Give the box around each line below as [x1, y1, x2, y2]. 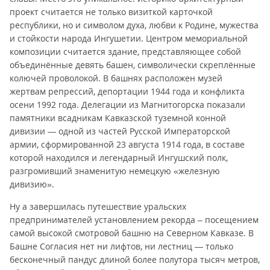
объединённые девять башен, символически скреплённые [10, 59, 256, 71]
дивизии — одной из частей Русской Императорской [10, 125, 230, 137]
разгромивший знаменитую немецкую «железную [10, 165, 220, 177]
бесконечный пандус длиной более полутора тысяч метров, [10, 254, 260, 265]
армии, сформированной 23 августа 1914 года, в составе [10, 139, 245, 150]
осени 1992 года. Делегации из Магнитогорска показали [10, 99, 245, 110]
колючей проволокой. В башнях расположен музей [10, 72, 222, 84]
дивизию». [10, 178, 54, 190]
